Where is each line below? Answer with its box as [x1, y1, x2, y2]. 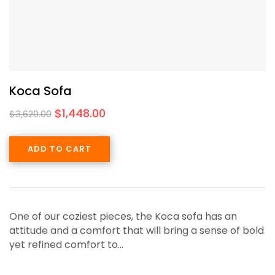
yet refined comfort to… [9, 237, 123, 252]
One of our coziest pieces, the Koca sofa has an [9, 209, 237, 223]
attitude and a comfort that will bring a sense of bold [9, 223, 264, 238]
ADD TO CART [28, 142, 91, 155]
